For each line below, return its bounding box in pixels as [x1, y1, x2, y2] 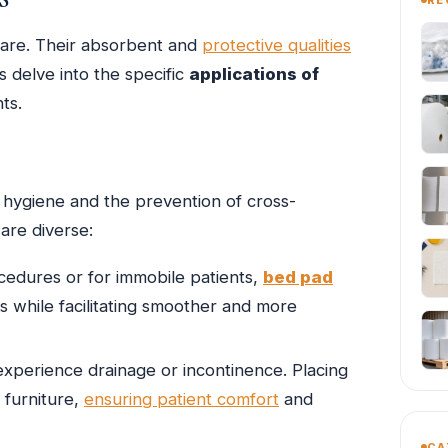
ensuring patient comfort [84, 389, 279, 410]
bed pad [263, 266, 333, 287]
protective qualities [202, 35, 351, 56]
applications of [189, 64, 319, 85]
